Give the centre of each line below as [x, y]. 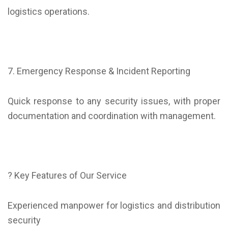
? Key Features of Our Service [67, 176]
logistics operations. [49, 12]
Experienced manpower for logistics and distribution [114, 206]
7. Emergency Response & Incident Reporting [99, 71]
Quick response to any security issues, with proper [114, 101]
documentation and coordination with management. [112, 116]
